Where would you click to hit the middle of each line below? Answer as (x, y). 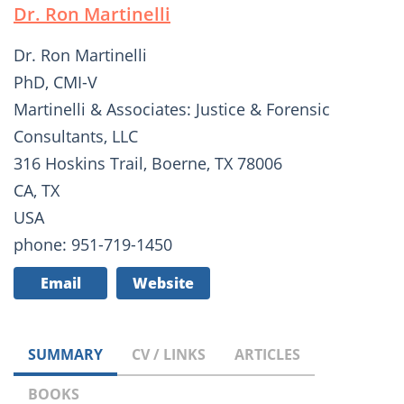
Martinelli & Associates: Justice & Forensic (172, 110)
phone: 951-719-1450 (93, 245)
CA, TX (37, 191)
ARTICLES (267, 355)
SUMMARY (65, 355)
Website (163, 284)
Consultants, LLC (76, 137)
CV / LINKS (169, 355)
